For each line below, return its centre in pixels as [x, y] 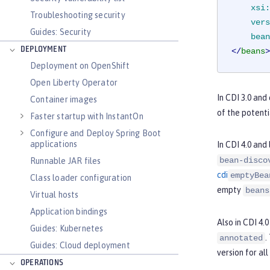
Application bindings [69, 212]
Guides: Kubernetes [67, 228]
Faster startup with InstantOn [87, 116]
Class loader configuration [81, 178]
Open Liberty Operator [74, 83]
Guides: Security [61, 32]
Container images [64, 99]
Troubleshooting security [78, 15]
